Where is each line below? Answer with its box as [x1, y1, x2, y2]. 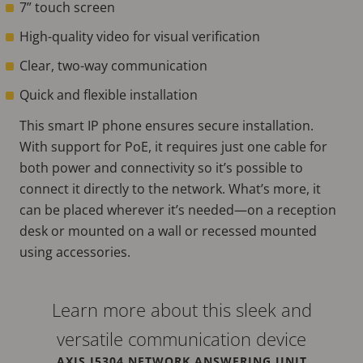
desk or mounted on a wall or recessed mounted [19, 221, 317, 240]
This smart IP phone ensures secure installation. [19, 116, 314, 135]
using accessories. [19, 242, 137, 261]
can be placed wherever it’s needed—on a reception [19, 200, 336, 219]
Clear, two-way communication [19, 56, 211, 75]
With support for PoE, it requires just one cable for [19, 137, 327, 156]
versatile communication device [57, 326, 306, 351]
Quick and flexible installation [19, 85, 198, 104]
